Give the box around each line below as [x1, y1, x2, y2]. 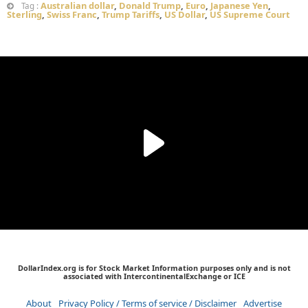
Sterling [7, 8, 42, 21]
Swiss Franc [47, 8, 97, 21]
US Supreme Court [210, 8, 290, 21]
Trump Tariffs [102, 8, 159, 21]
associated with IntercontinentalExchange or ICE [63, 271, 245, 282]
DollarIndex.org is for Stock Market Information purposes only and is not [17, 263, 291, 274]
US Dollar [164, 8, 205, 21]
